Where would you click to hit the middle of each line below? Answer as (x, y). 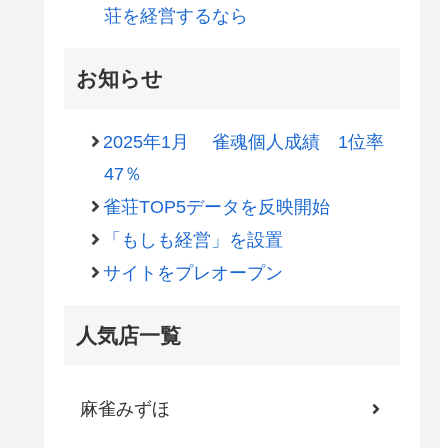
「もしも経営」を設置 (192, 239)
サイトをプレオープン (192, 272)
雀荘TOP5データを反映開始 (216, 206)
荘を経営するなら (176, 15)
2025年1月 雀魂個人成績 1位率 (243, 141)
